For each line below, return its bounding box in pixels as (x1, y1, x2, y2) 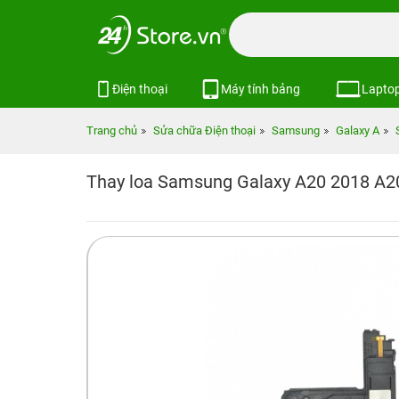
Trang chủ (86, 124, 137, 137)
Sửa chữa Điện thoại (153, 124, 256, 137)
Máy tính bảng (221, 81, 301, 96)
